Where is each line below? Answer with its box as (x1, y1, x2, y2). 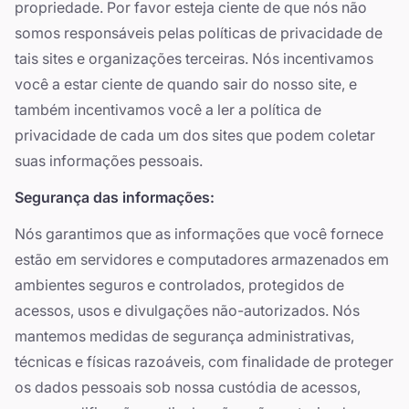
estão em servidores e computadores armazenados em (15, 250, 389, 268)
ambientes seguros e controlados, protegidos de (15, 276, 344, 294)
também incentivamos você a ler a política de (15, 100, 321, 119)
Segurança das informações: (15, 188, 215, 206)
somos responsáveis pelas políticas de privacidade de (15, 24, 383, 42)
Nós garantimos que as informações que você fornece (15, 225, 383, 243)
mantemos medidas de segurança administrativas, (15, 327, 354, 345)
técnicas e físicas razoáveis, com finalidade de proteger (15, 352, 393, 371)
